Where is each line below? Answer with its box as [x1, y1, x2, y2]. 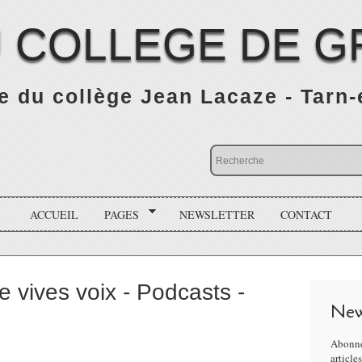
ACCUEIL [30, 206, 79, 222]
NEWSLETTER [179, 206, 255, 222]
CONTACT [280, 206, 332, 222]
